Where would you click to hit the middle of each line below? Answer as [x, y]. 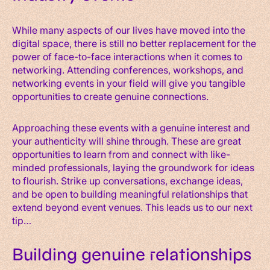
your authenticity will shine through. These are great [127, 140]
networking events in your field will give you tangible [129, 83]
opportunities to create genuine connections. [110, 96]
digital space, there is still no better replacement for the [134, 43]
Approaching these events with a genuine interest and [131, 127]
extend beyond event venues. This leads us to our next [132, 207]
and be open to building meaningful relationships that [130, 193]
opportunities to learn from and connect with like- [121, 154]
